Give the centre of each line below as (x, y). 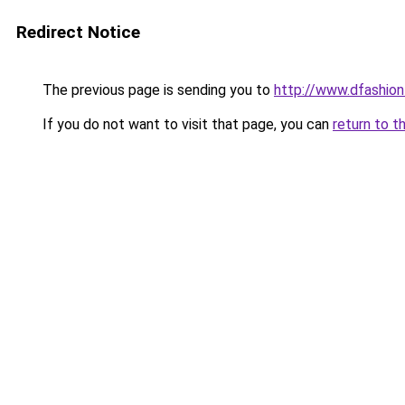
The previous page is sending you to (156, 90)
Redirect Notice (78, 32)
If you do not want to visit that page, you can (186, 124)
